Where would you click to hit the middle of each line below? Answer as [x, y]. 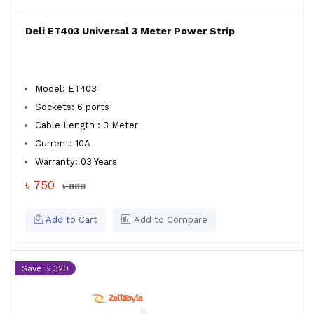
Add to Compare [169, 220]
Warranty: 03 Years [79, 162]
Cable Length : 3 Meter [87, 125]
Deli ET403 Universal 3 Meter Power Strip [130, 31]
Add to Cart [70, 220]
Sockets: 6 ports [72, 107]
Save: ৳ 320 [45, 268]
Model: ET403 [66, 89]
